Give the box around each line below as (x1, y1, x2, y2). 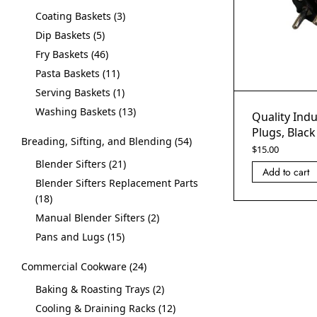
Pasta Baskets (35, 67, 100, 80)
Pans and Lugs (35, 230, 105, 243)
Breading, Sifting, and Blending (21, 134, 172, 148)
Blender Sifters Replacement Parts (35, 176, 198, 190)
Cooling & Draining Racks (35, 301, 156, 315)
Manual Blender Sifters (35, 211, 145, 224)
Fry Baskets (35, 47, 88, 61)
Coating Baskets (35, 9, 111, 23)
